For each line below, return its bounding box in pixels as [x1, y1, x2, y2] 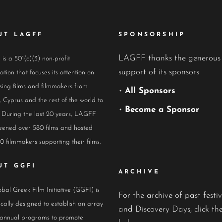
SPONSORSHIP [118, 32, 186, 38]
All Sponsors [125, 87, 175, 95]
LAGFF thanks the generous [118, 54, 221, 62]
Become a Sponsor [125, 106, 199, 114]
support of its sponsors [118, 68, 199, 76]
